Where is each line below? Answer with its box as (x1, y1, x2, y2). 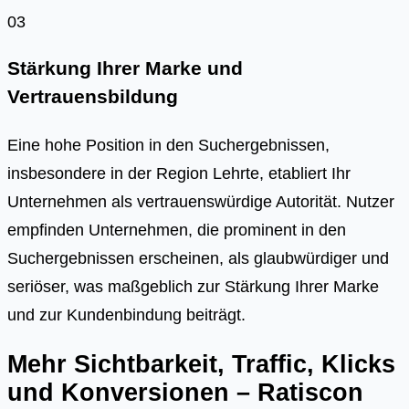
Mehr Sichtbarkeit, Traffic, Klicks (7, 349, 395, 378)
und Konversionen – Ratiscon (7, 377, 363, 406)
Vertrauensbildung (7, 85, 178, 108)
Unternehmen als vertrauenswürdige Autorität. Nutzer (7, 192, 394, 212)
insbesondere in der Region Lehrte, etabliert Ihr (7, 163, 351, 184)
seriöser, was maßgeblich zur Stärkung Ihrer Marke (7, 277, 379, 297)
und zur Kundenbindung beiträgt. (7, 305, 246, 325)
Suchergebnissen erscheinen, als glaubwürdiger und (7, 248, 389, 268)
